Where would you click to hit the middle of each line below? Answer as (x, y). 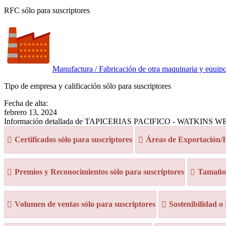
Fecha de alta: (26, 103)
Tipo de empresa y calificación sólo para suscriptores (88, 86)
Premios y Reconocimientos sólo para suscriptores (99, 172)
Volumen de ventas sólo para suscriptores (85, 204)
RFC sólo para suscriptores (47, 10)
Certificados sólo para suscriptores (73, 139)
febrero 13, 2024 (31, 112)
